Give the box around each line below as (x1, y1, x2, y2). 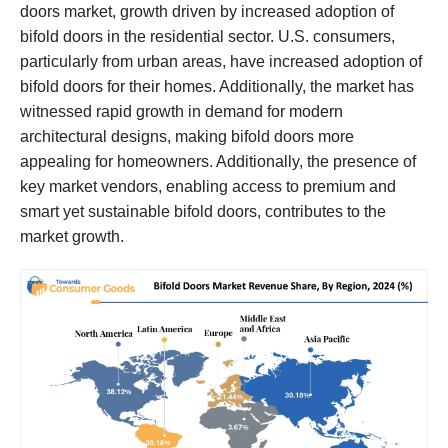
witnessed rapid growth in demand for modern (20, 103, 343, 121)
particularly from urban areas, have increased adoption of (20, 53, 422, 71)
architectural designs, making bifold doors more (20, 128, 354, 146)
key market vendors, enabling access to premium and (20, 178, 396, 196)
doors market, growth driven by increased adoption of (20, 3, 394, 21)
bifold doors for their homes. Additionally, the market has (20, 78, 414, 96)
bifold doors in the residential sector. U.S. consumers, (20, 28, 395, 46)
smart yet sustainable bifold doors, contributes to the (20, 203, 386, 221)
